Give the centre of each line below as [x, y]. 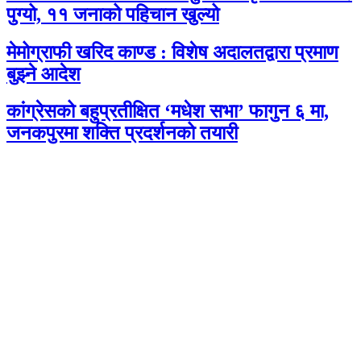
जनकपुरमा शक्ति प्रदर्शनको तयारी [122, 133]
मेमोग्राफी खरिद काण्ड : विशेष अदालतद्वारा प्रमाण [172, 52]
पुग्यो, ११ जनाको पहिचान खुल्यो [113, 14]
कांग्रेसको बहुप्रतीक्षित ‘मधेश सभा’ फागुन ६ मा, [168, 112]
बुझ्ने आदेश [44, 74]
